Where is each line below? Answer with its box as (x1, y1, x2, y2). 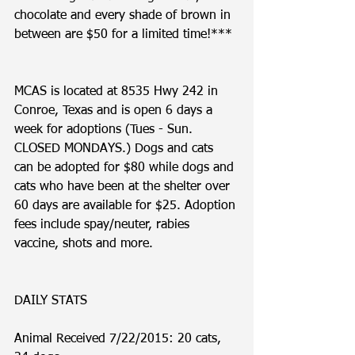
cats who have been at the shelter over (14, 181, 234, 193)
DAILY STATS (14, 295, 87, 307)
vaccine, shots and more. (14, 238, 157, 250)
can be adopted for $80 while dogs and (14, 162, 238, 174)
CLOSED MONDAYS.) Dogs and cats (14, 143, 217, 155)
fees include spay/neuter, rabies (14, 219, 193, 231)
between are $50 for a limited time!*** (14, 29, 232, 41)
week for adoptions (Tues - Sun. (14, 124, 197, 136)
